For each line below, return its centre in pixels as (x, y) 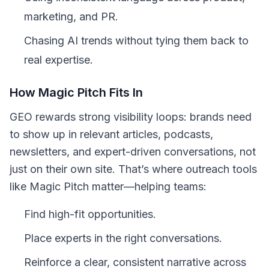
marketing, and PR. (71, 17)
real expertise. (59, 60)
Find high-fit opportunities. (90, 214)
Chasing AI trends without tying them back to (136, 41)
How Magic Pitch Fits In (76, 92)
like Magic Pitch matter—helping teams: (108, 186)
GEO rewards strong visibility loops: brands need (131, 117)
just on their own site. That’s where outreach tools (133, 169)
